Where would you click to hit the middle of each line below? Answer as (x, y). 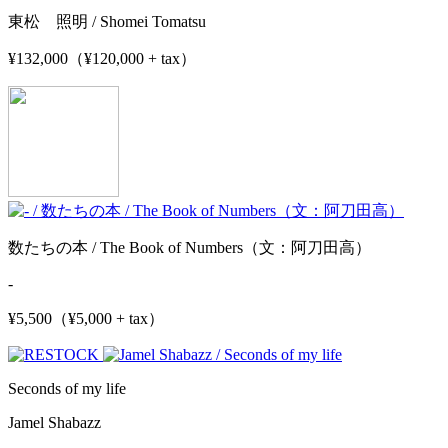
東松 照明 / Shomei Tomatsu (107, 21)
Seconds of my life (67, 388)
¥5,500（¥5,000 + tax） (86, 318)
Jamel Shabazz (54, 422)
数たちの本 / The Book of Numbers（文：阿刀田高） (189, 247)
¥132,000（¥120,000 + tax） (102, 58)
